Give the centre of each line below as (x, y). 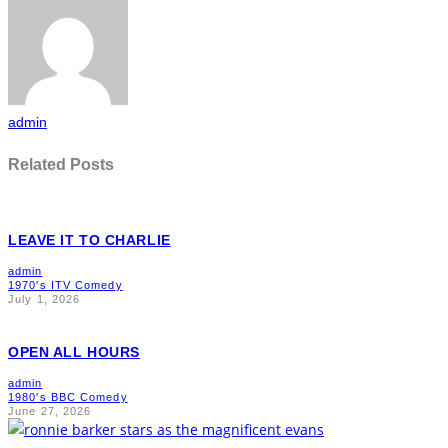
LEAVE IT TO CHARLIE (89, 240)
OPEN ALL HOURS (74, 352)
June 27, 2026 (50, 411)
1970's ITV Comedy (65, 285)
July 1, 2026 (44, 299)
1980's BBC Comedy (68, 397)
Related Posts (61, 163)
